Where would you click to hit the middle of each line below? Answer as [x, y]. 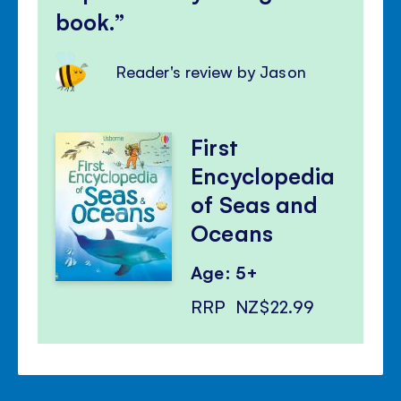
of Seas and [254, 204]
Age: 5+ [224, 273]
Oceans [232, 233]
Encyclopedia [263, 175]
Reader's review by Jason [211, 72]
